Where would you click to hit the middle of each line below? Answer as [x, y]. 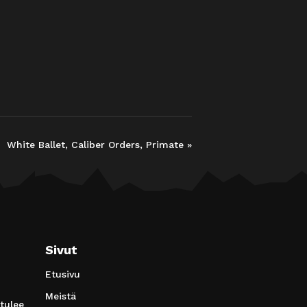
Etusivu [63, 274]
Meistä [61, 296]
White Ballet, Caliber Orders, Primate [97, 144]
